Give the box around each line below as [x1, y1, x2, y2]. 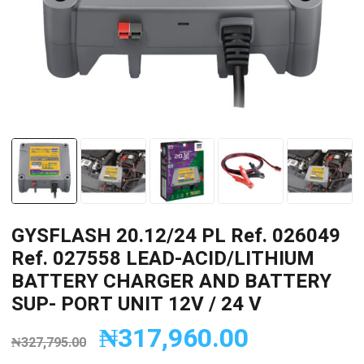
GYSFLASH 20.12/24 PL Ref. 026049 [11, 221, 340, 250]
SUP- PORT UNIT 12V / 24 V [11, 289, 262, 318]
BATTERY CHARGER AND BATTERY [11, 266, 331, 296]
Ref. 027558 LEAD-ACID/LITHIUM [11, 244, 314, 273]
